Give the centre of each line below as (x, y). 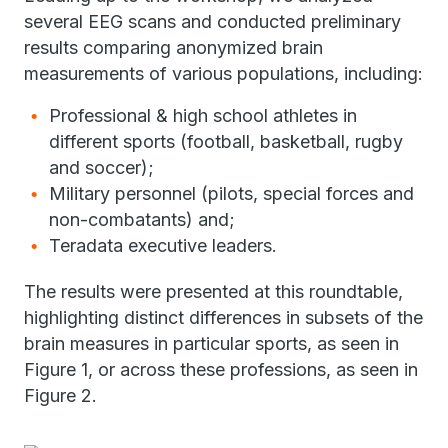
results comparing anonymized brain (173, 47)
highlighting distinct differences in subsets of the (223, 317)
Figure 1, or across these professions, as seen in (221, 369)
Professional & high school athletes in (203, 115)
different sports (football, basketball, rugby (226, 141)
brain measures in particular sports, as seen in (211, 343)
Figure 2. (60, 395)
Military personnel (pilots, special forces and (231, 193)
